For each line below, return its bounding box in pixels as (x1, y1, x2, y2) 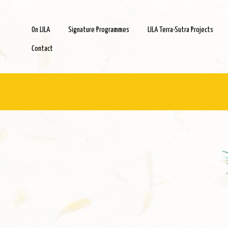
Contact (31, 45, 53, 52)
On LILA (31, 26, 50, 34)
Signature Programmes (68, 26, 129, 34)
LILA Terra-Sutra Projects (147, 26, 213, 34)
